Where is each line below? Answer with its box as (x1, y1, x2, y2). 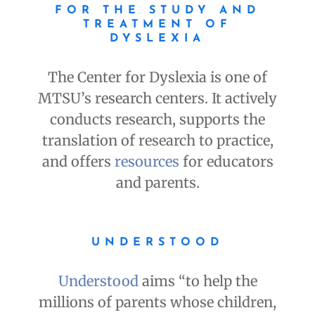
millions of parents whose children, (39, 293, 276, 311)
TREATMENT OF (83, 19, 232, 31)
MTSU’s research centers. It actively (38, 89, 277, 108)
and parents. (115, 174, 200, 192)
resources (114, 153, 179, 171)
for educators (179, 153, 274, 171)
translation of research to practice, (41, 131, 274, 150)
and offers (41, 153, 115, 171)
